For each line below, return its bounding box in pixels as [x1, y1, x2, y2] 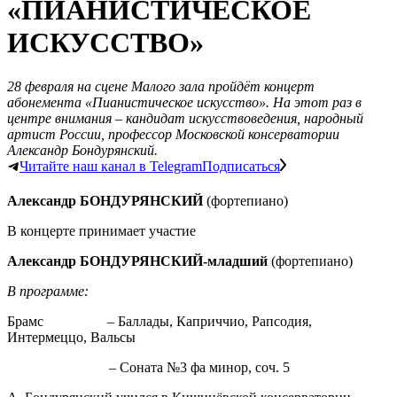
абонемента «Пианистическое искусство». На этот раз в [7, 94, 362, 110]
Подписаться [202, 158, 280, 174]
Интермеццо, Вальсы [7, 329, 136, 345]
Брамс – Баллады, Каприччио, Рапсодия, [7, 313, 312, 329]
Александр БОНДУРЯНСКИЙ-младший [7, 253, 268, 269]
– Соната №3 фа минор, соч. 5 [49, 359, 291, 375]
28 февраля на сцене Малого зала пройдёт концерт [7, 78, 315, 94]
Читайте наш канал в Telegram [19, 158, 202, 174]
